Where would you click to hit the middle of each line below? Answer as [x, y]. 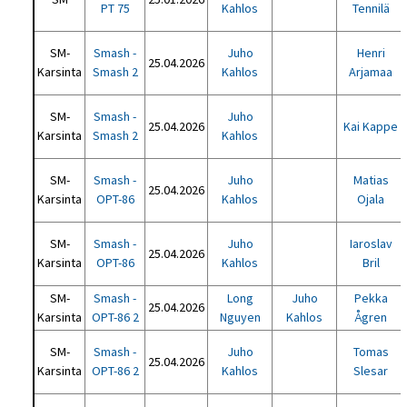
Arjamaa [371, 72]
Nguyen [240, 317]
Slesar [371, 371]
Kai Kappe [371, 126]
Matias [371, 180]
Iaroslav [371, 243]
